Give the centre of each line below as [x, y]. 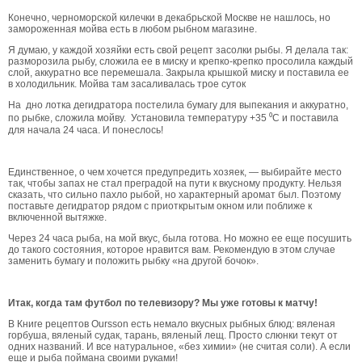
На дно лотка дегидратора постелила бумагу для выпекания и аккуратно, [178, 105]
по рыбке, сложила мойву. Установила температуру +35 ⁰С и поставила [173, 118]
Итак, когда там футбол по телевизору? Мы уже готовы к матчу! [163, 303]
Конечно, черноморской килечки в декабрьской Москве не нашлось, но [169, 18]
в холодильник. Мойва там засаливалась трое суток [127, 84]
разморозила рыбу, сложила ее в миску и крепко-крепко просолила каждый [181, 61]
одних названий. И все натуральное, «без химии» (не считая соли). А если [179, 347]
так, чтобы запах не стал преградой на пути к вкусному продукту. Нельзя [175, 183]
